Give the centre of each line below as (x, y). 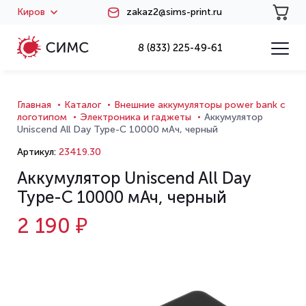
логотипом (42, 117)
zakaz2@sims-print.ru (174, 12)
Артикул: (37, 152)
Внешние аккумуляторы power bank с (200, 105)
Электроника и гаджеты (136, 117)
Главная (34, 105)
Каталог (83, 105)
